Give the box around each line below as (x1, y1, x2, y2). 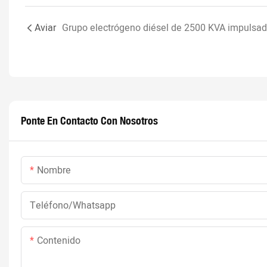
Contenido (37, 234, 80, 249)
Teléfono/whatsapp (30, 198, 116, 213)
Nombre (37, 163, 71, 178)
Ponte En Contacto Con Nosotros (21, 114, 158, 128)
